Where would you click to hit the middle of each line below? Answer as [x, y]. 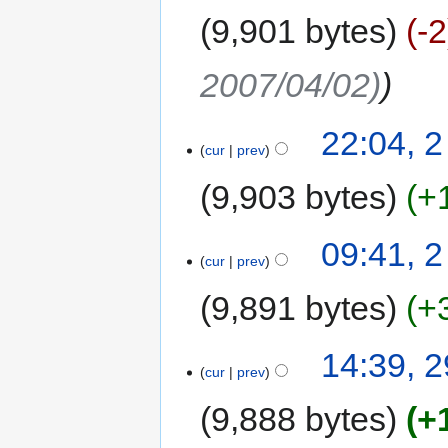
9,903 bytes [299, 196]
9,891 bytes [299, 308]
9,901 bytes [299, 31]
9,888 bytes [299, 419]
